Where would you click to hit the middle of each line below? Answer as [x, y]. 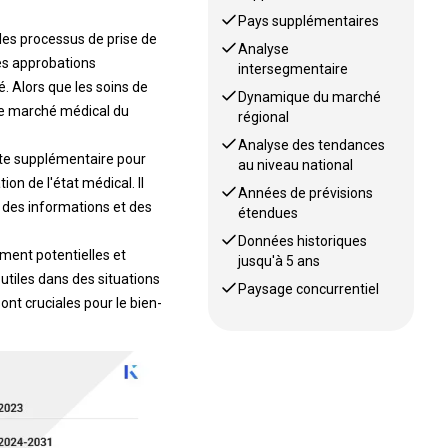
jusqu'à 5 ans [279, 261]
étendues [268, 213]
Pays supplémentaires [309, 21]
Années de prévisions [306, 193]
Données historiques [303, 241]
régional [264, 117]
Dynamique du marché [310, 97]
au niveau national [296, 165]
